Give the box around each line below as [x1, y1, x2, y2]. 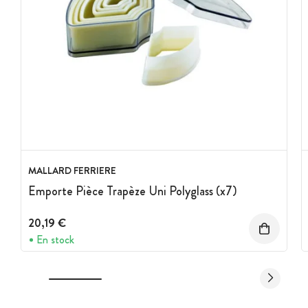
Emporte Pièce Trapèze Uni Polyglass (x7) [28, 182, 237, 201]
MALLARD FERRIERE [28, 164, 116, 178]
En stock [36, 231, 74, 247]
